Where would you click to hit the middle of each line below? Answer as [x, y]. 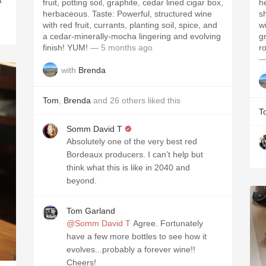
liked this [163, 100]
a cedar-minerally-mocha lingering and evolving [132, 36]
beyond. [82, 180]
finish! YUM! [77, 47]
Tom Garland [91, 211]
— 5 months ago [120, 47]
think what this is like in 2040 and [128, 167]
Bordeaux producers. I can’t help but [135, 154]
